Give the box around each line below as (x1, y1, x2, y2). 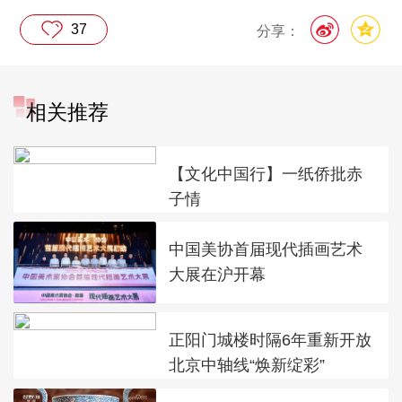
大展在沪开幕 (169, 265, 267, 284)
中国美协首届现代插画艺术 (169, 240, 363, 259)
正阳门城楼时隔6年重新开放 (169, 330, 372, 350)
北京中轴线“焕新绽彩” (169, 355, 326, 375)
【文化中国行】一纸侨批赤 (169, 163, 363, 183)
